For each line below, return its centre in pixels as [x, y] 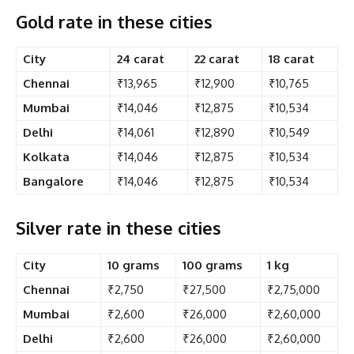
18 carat [292, 58]
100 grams [213, 265]
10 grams [134, 265]
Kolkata [46, 156]
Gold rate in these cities [114, 21]
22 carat [217, 58]
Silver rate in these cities [119, 227]
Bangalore [53, 181]
